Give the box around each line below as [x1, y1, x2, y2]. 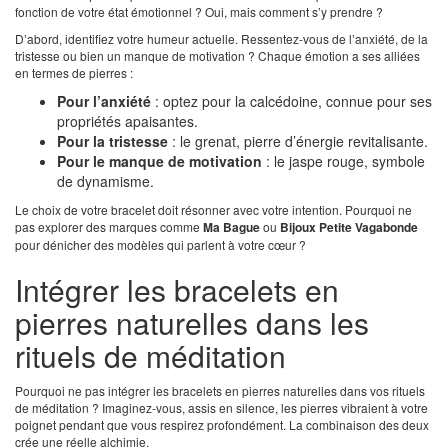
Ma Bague [203, 218, 260, 237]
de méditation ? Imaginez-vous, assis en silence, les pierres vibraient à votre [15, 399, 428, 417]
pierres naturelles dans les [15, 301, 369, 345]
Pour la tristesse [57, 131, 168, 152]
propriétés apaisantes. [57, 111, 198, 132]
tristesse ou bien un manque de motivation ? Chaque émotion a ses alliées [15, 47, 420, 65]
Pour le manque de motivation [57, 151, 262, 172]
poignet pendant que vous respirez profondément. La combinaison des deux [15, 416, 429, 434]
